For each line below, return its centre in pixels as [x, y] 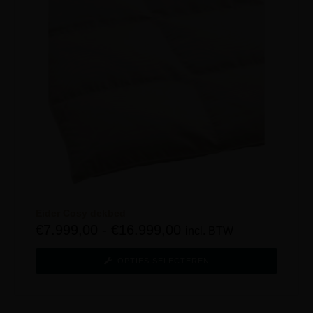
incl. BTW [209, 231]
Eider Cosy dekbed [81, 213]
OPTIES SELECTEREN [163, 260]
